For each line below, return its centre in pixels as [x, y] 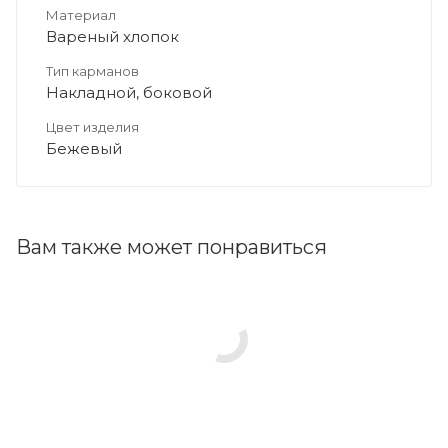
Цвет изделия [92, 126]
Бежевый [84, 148]
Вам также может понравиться [171, 246]
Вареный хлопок [112, 36]
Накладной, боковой [129, 92]
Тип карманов [92, 70]
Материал [81, 14]
